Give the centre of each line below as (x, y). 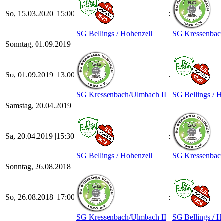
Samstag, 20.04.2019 (38, 105)
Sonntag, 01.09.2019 (38, 44)
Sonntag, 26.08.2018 (38, 166)
